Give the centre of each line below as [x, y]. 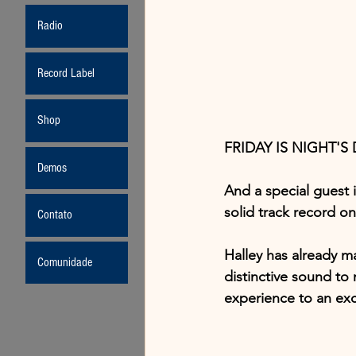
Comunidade [65, 263]
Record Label [66, 73]
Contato [55, 215]
